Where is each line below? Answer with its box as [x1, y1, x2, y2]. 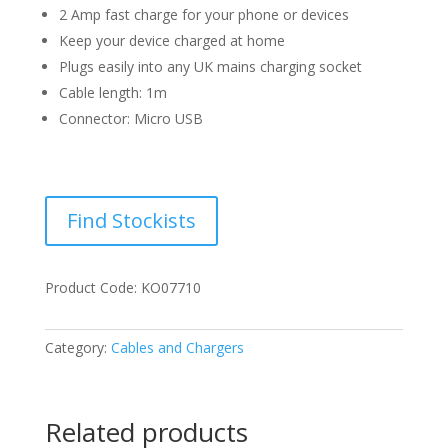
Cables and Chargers [110, 338, 244, 358]
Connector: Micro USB [58, 109, 203, 129]
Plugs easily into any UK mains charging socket [58, 57, 362, 77]
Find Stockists [66, 207, 196, 235]
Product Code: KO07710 [44, 278, 201, 298]
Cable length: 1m [58, 83, 167, 103]
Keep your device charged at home [58, 31, 285, 51]
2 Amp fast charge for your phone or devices [58, 5, 349, 25]
